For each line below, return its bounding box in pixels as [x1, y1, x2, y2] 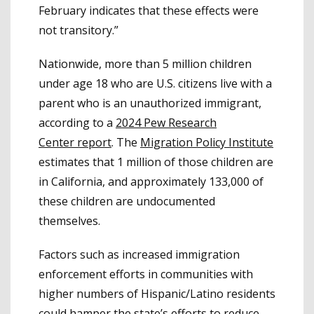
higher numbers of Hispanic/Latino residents [39, 286, 275, 302]
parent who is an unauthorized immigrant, [39, 95, 261, 111]
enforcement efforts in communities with [39, 266, 253, 282]
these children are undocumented [39, 193, 215, 210]
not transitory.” [39, 22, 118, 39]
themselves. [39, 213, 100, 229]
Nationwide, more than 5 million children [39, 56, 252, 72]
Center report [39, 135, 111, 151]
